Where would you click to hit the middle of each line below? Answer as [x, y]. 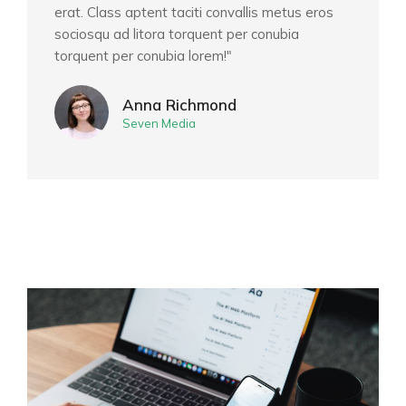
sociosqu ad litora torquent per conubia [177, 34]
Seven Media [159, 124]
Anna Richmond [179, 105]
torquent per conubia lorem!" [143, 56]
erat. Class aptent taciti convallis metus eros [194, 13]
